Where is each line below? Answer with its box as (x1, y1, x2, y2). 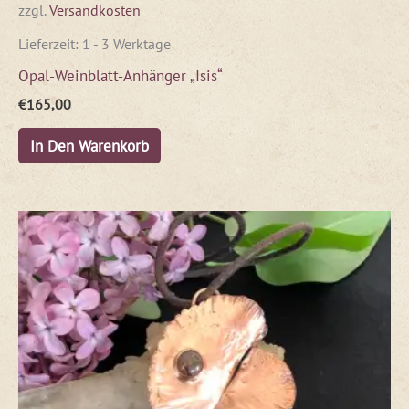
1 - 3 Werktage (82, 35, 171, 54)
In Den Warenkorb (29, 134, 149, 156)
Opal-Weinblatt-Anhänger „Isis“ (18, 64, 223, 86)
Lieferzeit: (18, 35, 82, 54)
